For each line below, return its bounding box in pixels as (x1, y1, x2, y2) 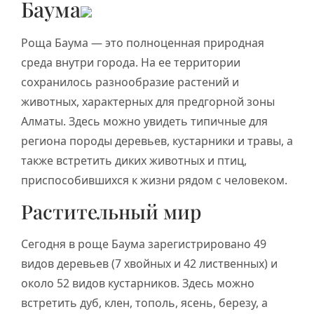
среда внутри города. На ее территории (21, 54, 240, 70)
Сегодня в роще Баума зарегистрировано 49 (21, 236, 266, 252)
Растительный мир (21, 198, 201, 225)
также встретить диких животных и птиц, (21, 152, 247, 168)
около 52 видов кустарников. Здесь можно (21, 275, 254, 292)
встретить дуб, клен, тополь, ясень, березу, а (21, 295, 268, 311)
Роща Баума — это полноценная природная (21, 34, 264, 50)
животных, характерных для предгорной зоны (21, 93, 275, 109)
